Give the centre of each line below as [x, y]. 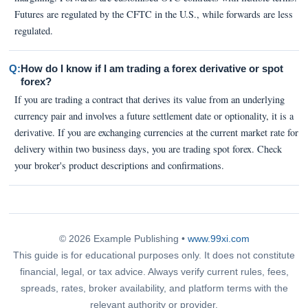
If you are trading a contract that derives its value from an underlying [149, 99]
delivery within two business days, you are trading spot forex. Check [148, 148]
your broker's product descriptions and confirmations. [119, 165]
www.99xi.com [218, 238]
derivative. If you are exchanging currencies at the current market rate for [156, 132]
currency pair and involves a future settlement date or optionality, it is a [154, 115]
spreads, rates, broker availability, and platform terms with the [154, 288]
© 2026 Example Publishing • [123, 238]
